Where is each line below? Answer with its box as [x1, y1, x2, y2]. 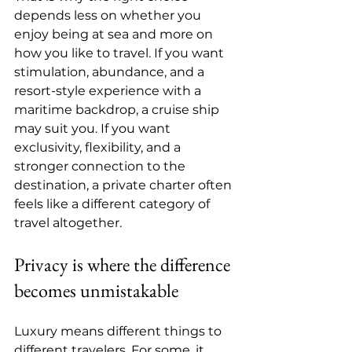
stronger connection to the [14, 159, 189, 174]
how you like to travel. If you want [14, 46, 227, 60]
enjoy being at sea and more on [14, 27, 216, 42]
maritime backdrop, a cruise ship [14, 102, 222, 117]
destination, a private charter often [14, 178, 235, 192]
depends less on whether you [14, 8, 204, 23]
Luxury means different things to [14, 324, 225, 339]
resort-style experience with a [14, 83, 204, 98]
